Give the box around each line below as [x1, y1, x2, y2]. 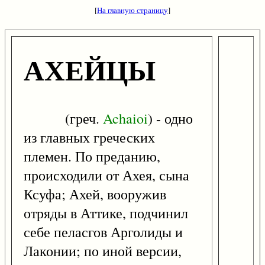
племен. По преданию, [24, 147, 160, 166]
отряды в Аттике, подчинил [24, 203, 188, 223]
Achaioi [103, 109, 148, 128]
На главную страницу [97, 5, 168, 15]
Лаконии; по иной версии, [24, 241, 182, 261]
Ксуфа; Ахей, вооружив [24, 185, 166, 204]
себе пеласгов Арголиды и [24, 222, 183, 242]
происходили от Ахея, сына [24, 166, 189, 185]
